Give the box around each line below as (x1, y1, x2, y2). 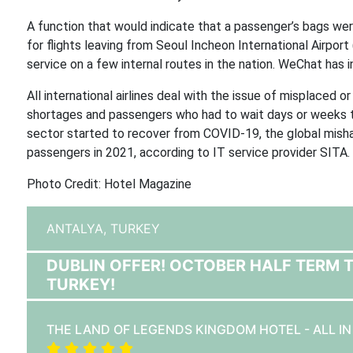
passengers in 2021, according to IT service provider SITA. (26, 145, 350, 160)
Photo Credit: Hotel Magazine (26, 176, 191, 191)
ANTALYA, (46, 221, 110, 236)
